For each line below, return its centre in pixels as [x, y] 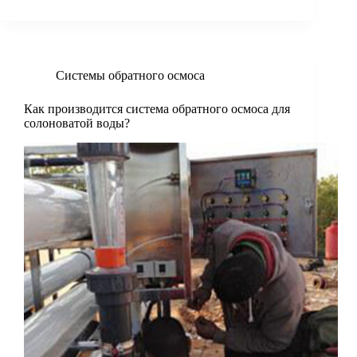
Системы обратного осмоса [130, 76]
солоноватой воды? [77, 124]
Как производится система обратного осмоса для [157, 109]
